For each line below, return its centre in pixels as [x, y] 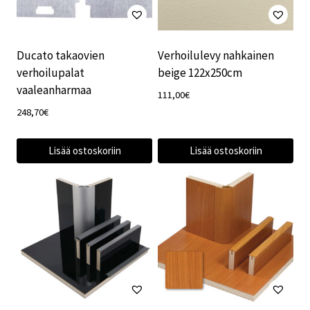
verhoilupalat [51, 72]
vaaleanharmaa [54, 90]
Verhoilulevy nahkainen [216, 55]
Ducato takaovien [61, 55]
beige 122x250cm [200, 72]
